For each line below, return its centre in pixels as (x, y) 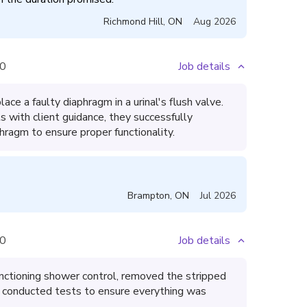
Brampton (149, 196)
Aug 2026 (214, 22)
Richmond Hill (133, 22)
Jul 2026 (218, 196)
